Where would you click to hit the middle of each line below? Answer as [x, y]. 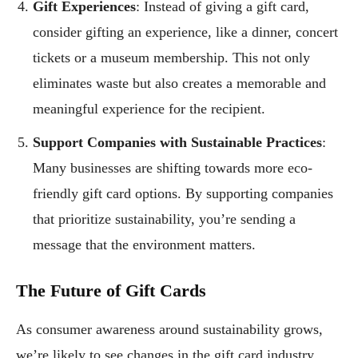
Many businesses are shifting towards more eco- [173, 167]
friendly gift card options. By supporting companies [183, 193]
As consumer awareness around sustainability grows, [169, 329]
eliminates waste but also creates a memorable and [179, 83]
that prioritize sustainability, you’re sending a [164, 219]
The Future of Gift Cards [111, 290]
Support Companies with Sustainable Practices [177, 142]
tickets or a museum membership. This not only [171, 57]
